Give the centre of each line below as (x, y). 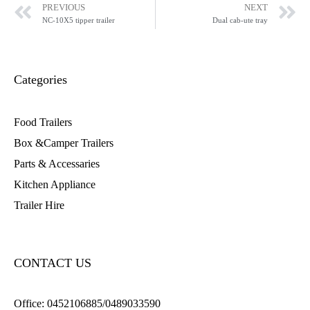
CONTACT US (53, 263)
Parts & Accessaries (57, 163)
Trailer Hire (39, 205)
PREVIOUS (64, 7)
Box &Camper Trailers (64, 143)
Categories (40, 79)
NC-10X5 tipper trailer (79, 20)
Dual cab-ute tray (240, 20)
